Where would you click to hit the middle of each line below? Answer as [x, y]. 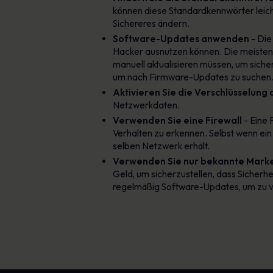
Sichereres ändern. [151, 23]
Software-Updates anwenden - [184, 39]
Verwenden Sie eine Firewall [178, 120]
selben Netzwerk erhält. [161, 146]
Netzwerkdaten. [146, 105]
